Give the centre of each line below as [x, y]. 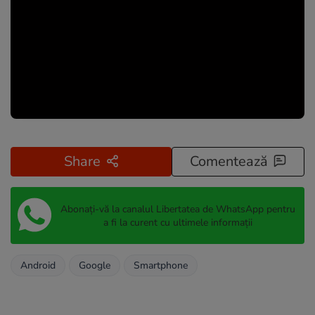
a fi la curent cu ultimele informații [178, 222]
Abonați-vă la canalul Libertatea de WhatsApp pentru [178, 209]
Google [95, 266]
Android [38, 266]
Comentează [229, 162]
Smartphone [161, 266]
